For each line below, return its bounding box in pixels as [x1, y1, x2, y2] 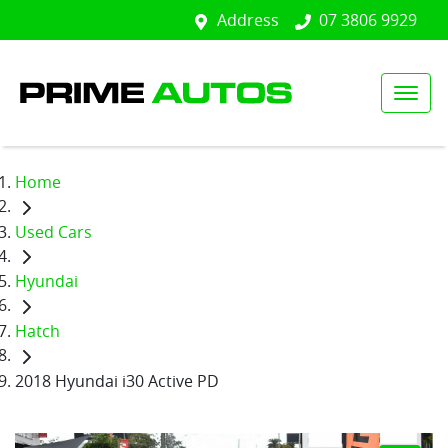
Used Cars [15, 220, 92, 243]
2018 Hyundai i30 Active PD [15, 369, 219, 392]
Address [217, 9, 279, 31]
